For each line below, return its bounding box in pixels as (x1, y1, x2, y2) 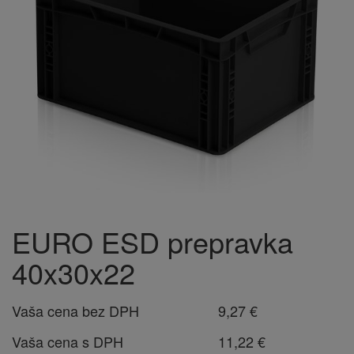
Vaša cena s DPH (12, 331, 123, 352)
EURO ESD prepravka (12, 221, 293, 262)
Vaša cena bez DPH (12, 300, 139, 321)
